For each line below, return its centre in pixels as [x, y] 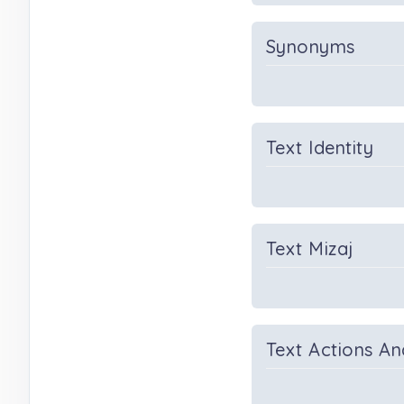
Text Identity [320, 147]
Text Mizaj [310, 248]
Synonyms [311, 46]
